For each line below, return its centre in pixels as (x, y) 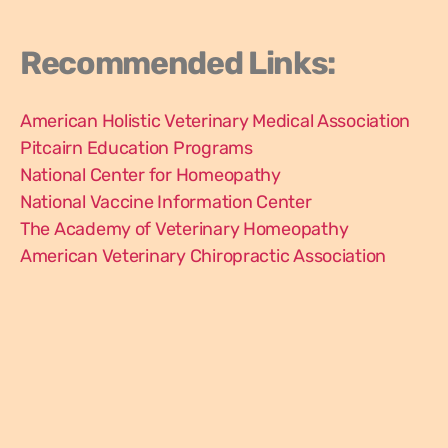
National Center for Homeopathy (150, 175)
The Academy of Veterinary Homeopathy (184, 229)
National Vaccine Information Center (166, 202)
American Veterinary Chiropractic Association (203, 256)
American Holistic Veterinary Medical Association (215, 121)
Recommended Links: (178, 63)
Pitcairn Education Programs (136, 148)
